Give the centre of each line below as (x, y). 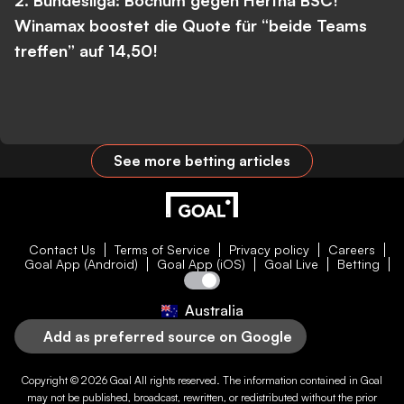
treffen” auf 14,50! (86, 51)
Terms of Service (162, 250)
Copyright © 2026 (66, 381)
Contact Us (62, 250)
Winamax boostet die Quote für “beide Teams (191, 26)
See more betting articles (202, 161)
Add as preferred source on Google (168, 337)
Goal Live (291, 264)
